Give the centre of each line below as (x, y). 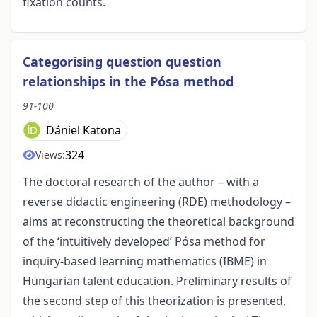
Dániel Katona (83, 131)
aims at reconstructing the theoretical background (158, 222)
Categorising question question (122, 62)
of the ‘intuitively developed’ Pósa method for (144, 242)
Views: (50, 155)
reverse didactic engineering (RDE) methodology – (157, 202)
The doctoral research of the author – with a (141, 182)
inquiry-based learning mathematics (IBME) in (145, 261)
